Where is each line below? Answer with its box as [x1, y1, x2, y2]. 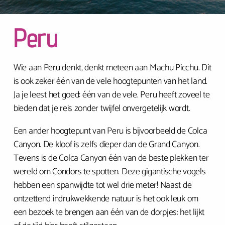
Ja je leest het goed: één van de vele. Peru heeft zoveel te [13, 87, 210, 102]
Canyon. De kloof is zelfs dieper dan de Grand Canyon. [13, 137, 200, 152]
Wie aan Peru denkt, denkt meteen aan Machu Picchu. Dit [13, 60, 211, 75]
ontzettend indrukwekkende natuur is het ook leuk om [13, 191, 199, 206]
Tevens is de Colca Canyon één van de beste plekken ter [13, 151, 209, 166]
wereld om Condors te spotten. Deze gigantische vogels [13, 164, 206, 179]
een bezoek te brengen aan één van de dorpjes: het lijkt [13, 205, 205, 220]
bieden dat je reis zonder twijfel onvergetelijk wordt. [13, 101, 190, 116]
